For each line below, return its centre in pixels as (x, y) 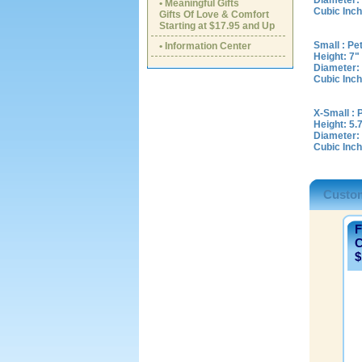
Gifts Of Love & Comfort (214, 15)
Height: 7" (337, 57)
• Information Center (205, 46)
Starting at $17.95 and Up (217, 26)
